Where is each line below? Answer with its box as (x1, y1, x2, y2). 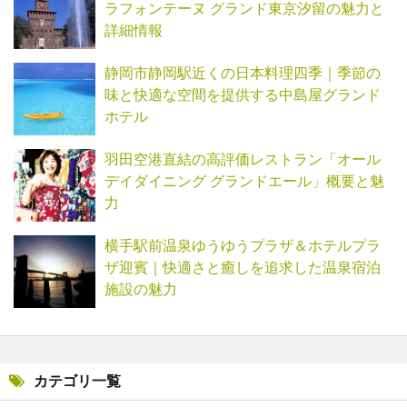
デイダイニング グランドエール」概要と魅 (104, 174, 384, 189)
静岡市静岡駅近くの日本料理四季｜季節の (104, 66, 381, 81)
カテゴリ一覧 (34, 374, 121, 389)
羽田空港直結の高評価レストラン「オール (104, 153, 381, 167)
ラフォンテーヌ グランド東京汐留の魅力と (104, 2, 384, 16)
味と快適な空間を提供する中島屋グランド (104, 88, 381, 103)
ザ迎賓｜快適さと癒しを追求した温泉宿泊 (104, 261, 381, 275)
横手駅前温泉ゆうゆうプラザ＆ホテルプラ (104, 239, 381, 253)
